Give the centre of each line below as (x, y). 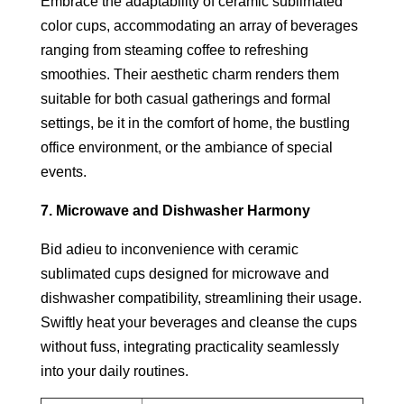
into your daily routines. (114, 371)
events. (63, 171)
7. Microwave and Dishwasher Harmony (175, 210)
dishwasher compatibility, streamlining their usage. (201, 298)
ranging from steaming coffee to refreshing (174, 50)
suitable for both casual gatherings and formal (185, 98)
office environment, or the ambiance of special (186, 147)
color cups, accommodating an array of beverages (199, 25)
